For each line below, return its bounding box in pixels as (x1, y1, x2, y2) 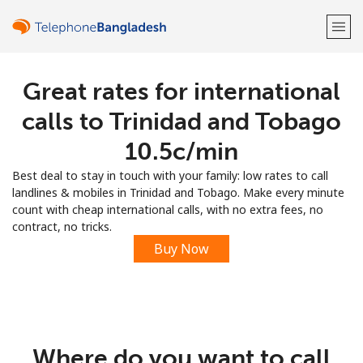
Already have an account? (84, 128, 223, 143)
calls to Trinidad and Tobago (22, 107, 341, 136)
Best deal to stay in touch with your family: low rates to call (12, 168, 328, 183)
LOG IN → (223, 128, 279, 143)
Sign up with (149, 169, 214, 185)
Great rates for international (23, 77, 340, 106)
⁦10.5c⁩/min (125, 137, 238, 166)
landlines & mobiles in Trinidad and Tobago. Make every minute (12, 185, 344, 200)
